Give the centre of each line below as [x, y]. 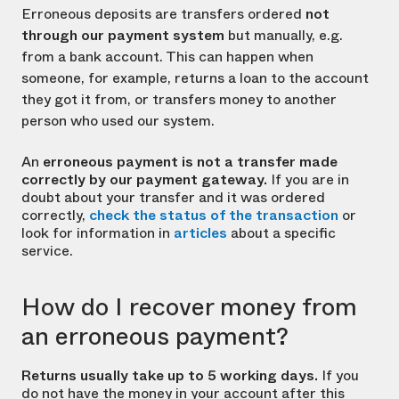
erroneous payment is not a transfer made [190, 162]
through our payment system [123, 36]
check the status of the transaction [214, 216]
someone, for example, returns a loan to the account [195, 78]
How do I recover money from [189, 307]
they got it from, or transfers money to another [179, 100]
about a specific [281, 233]
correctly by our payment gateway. [144, 180]
